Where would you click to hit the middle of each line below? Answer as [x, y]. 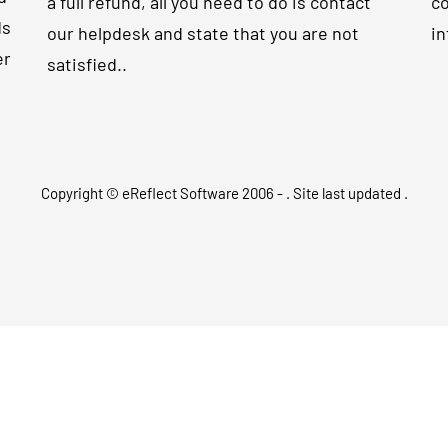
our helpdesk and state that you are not [203, 33]
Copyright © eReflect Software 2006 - [163, 193]
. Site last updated [344, 193]
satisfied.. [87, 64]
